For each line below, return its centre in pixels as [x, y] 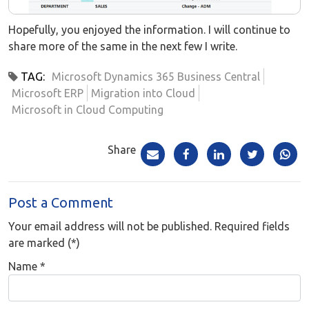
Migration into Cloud [143, 93]
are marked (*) [44, 243]
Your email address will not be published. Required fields [149, 227]
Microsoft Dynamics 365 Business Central [156, 77]
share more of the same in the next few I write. [123, 47]
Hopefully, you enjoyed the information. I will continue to [149, 30]
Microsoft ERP [48, 93]
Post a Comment [61, 203]
